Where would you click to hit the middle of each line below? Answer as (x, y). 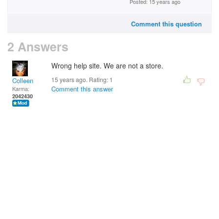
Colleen (23, 80)
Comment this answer (82, 89)
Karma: (21, 88)
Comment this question (166, 24)
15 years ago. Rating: (80, 79)
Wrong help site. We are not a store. (107, 66)
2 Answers (38, 46)
